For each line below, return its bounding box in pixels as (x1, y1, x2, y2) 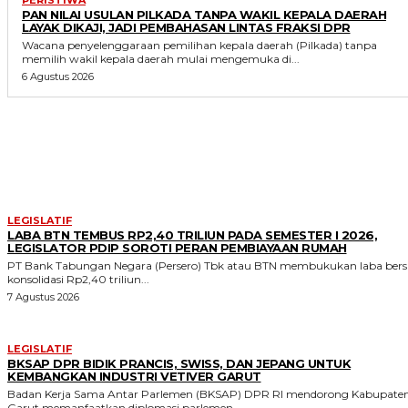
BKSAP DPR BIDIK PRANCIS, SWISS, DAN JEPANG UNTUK (7, 355, 351, 371)
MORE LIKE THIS (135, 138, 265, 160)
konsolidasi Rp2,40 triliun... (7, 271, 149, 286)
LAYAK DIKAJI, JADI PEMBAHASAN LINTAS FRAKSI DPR (22, 19, 351, 35)
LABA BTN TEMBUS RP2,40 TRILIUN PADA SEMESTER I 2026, (7, 227, 377, 242)
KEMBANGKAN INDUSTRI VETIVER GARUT (7, 368, 261, 383)
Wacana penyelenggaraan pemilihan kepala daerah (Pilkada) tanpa (22, 37, 377, 52)
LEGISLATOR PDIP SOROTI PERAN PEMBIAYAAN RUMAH (7, 240, 347, 255)
